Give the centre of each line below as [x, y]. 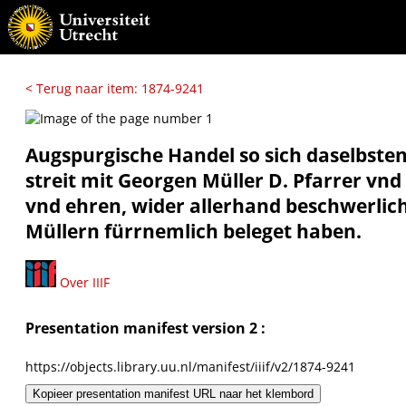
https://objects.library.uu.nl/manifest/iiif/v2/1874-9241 [190, 366]
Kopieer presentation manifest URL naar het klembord [173, 393]
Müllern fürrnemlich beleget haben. [193, 232]
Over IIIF [83, 282]
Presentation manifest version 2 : [145, 329]
